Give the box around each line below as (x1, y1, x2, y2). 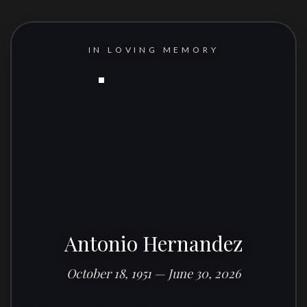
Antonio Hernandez (64, 230, 243, 257)
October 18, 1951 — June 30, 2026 (66, 265, 241, 282)
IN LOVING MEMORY (88, 45, 219, 55)
